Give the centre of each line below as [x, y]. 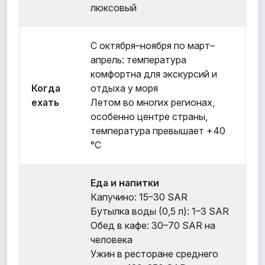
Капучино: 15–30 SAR [139, 197]
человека [112, 239]
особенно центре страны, [149, 116]
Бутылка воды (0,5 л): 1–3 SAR [160, 211]
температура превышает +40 [158, 130]
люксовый [114, 7]
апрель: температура [138, 59]
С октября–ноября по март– [153, 45]
